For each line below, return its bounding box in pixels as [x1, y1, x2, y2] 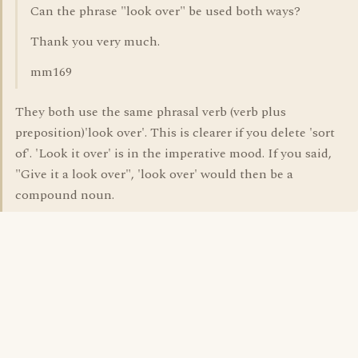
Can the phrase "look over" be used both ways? [30, 2, 300, 21]
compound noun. [15, 185, 114, 205]
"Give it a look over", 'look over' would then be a [15, 165, 293, 184]
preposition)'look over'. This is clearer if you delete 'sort [15, 123, 335, 142]
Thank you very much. [30, 32, 160, 51]
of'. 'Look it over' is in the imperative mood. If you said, [15, 144, 332, 163]
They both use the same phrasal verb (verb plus [15, 102, 286, 121]
